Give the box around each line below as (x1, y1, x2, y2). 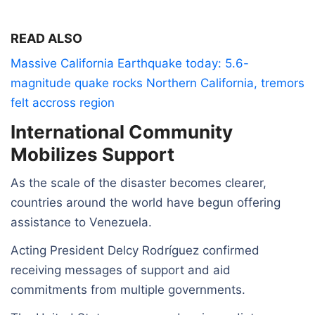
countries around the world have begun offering (11, 195, 281, 210)
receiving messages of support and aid (11, 262, 231, 277)
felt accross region (11, 95, 115, 110)
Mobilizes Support (11, 143, 174, 165)
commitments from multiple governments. (11, 282, 245, 297)
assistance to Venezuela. (11, 214, 152, 229)
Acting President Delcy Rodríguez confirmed (11, 243, 259, 257)
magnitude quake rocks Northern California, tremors (11, 75, 304, 90)
